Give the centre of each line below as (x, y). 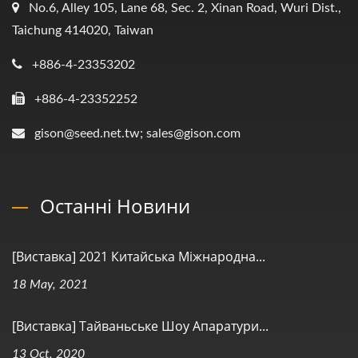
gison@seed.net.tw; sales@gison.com (137, 133)
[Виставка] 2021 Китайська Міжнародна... (139, 256)
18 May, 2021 (50, 284)
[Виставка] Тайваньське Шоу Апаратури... (140, 326)
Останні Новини (115, 205)
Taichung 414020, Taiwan (83, 30)
